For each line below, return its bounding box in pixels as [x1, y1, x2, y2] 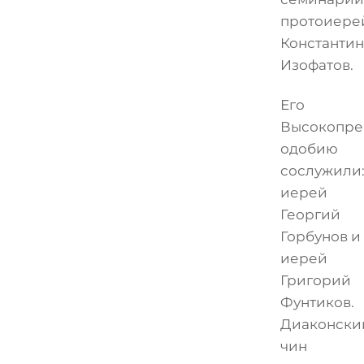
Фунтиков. [279, 293, 354, 310]
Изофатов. [279, 56, 353, 73]
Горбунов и [279, 227, 361, 245]
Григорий [279, 271, 351, 288]
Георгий [279, 206, 340, 223]
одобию [279, 140, 338, 157]
